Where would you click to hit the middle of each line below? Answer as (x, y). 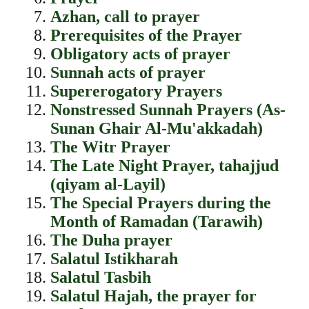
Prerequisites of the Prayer (146, 35)
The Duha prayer (111, 240)
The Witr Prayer (110, 147)
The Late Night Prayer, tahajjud (164, 166)
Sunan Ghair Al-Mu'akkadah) (156, 128)
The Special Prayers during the (160, 203)
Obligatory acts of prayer (140, 54)
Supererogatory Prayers (136, 91)
